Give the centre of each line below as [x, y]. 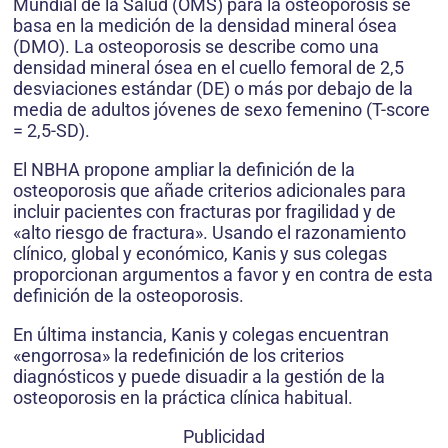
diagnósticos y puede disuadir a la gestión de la [199, 377]
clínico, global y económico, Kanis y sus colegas [200, 254]
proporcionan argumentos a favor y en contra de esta [223, 275]
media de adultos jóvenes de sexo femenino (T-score [221, 110]
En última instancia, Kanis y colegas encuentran [201, 335]
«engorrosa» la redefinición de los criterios [178, 356]
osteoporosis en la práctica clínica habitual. [183, 398]
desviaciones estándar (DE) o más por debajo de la [213, 89]
